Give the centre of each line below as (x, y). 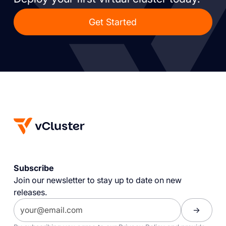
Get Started (113, 22)
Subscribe (34, 168)
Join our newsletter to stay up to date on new (97, 180)
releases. (30, 192)
